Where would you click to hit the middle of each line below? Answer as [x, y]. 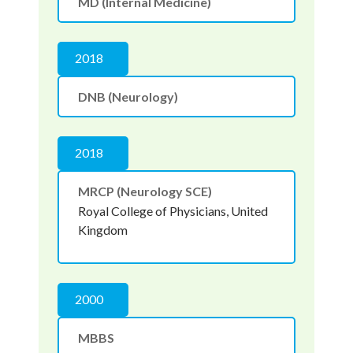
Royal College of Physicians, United [173, 210]
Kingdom [102, 229]
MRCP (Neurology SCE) [145, 191]
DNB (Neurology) [128, 96]
